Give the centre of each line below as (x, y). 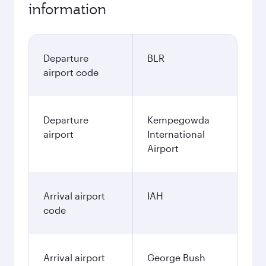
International (176, 134)
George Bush (176, 257)
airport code (71, 72)
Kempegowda (178, 120)
